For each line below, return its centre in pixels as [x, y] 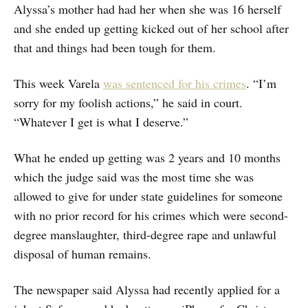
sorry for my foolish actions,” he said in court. [128, 103]
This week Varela [58, 84]
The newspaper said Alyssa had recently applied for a [147, 290]
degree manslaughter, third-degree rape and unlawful [145, 235]
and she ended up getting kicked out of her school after [151, 29]
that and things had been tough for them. [115, 48]
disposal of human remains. [82, 254]
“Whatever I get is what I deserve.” [101, 122]
